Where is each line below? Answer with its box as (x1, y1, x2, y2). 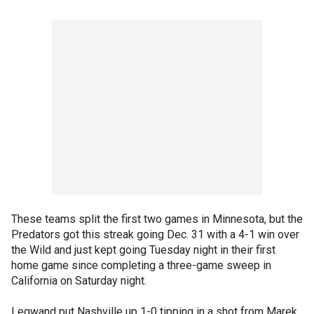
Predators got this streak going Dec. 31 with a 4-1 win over (11, 228, 299, 241)
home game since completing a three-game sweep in (11, 259, 271, 272)
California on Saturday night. (11, 274, 146, 287)
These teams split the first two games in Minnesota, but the (11, 212, 303, 226)
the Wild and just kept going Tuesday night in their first (11, 243, 275, 257)
